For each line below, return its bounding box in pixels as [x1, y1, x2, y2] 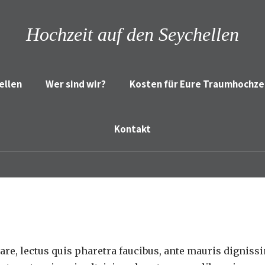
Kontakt [114, 122, 151, 135]
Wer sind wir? [46, 77, 106, 91]
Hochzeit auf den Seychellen [26, 24, 239, 45]
